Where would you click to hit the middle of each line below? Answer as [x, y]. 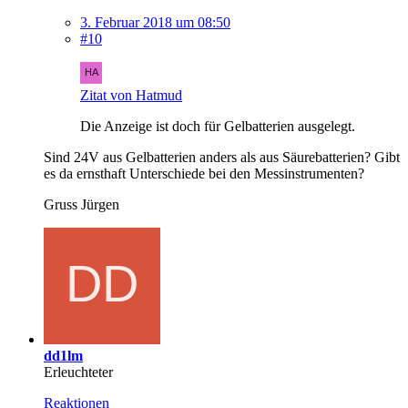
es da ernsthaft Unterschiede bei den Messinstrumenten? [204, 173]
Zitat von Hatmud [131, 95]
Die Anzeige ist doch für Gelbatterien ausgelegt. [218, 126]
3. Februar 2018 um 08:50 [155, 22]
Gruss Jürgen [82, 204]
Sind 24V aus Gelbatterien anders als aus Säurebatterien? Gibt [222, 157]
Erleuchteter [78, 372]
